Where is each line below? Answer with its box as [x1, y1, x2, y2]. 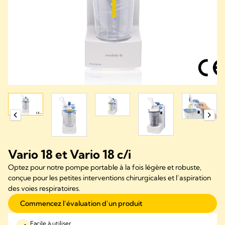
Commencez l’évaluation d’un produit [20, 199, 143, 208]
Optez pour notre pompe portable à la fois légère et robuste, [8, 163, 201, 172]
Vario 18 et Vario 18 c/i [8, 147, 131, 162]
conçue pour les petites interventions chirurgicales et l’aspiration [8, 173, 211, 183]
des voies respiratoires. [8, 184, 82, 193]
